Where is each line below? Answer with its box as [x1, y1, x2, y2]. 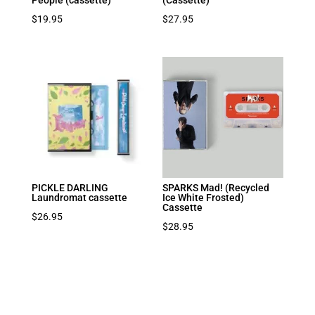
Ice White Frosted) [162, 192, 245, 204]
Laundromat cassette [31, 192, 127, 204]
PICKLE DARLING [31, 182, 108, 194]
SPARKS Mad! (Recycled [162, 182, 270, 194]
